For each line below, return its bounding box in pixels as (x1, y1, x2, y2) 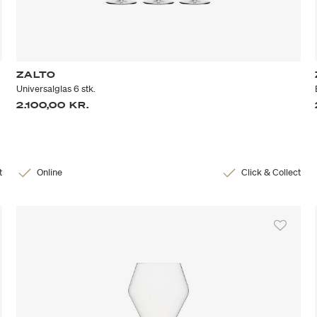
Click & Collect (241, 166, 301, 179)
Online (37, 166, 63, 179)
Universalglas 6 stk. (16, 83, 96, 96)
